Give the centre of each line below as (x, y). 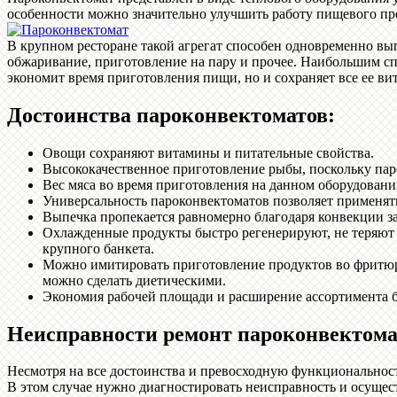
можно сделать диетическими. (134, 280)
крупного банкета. (98, 248)
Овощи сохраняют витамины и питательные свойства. (208, 152)
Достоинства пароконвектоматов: (171, 115)
